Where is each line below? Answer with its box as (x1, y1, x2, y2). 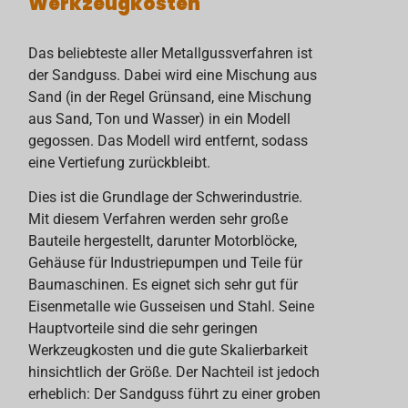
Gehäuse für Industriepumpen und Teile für (28, 254, 303, 272)
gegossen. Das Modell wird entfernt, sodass (28, 131, 309, 149)
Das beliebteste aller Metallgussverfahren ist (28, 44, 313, 62)
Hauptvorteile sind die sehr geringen (28, 320, 259, 338)
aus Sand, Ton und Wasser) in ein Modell (28, 109, 291, 127)
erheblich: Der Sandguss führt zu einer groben (28, 385, 321, 403)
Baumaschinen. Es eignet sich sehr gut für (28, 276, 299, 294)
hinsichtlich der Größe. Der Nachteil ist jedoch (28, 363, 321, 382)
